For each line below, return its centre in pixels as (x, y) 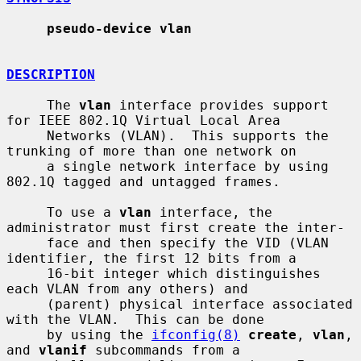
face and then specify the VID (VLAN (27, 243)
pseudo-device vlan (119, 28)
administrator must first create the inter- (176, 227)
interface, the (212, 212)
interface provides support (220, 105)
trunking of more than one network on (151, 151)
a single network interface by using (27, 166)
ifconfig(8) (196, 334)
